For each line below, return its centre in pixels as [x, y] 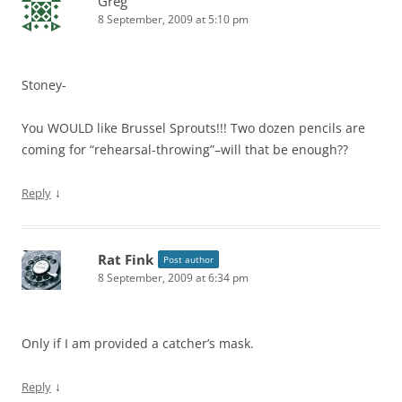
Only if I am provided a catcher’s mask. [138, 343]
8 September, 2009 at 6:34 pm [173, 277]
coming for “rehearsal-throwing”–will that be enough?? [185, 149]
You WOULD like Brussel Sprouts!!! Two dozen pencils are [193, 127]
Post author [188, 259]
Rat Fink [126, 259]
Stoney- [44, 84]
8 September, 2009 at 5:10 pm [173, 19]
